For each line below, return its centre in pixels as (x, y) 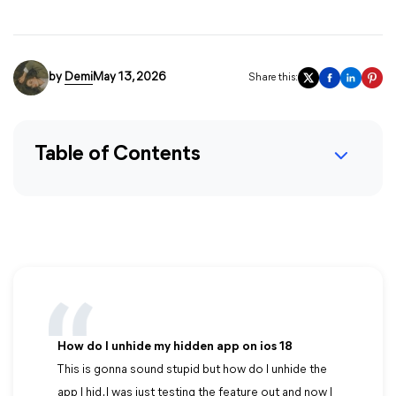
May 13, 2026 (129, 77)
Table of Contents (118, 155)
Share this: (273, 78)
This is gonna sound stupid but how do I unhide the (192, 370)
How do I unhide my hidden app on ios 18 (175, 347)
